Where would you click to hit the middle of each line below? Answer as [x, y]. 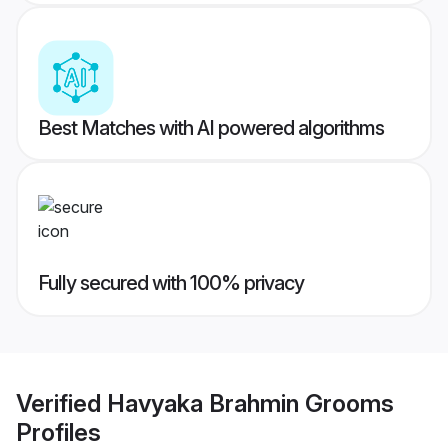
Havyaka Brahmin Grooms [250, 403]
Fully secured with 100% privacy [171, 283]
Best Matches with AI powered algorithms [211, 128]
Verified [61, 403]
